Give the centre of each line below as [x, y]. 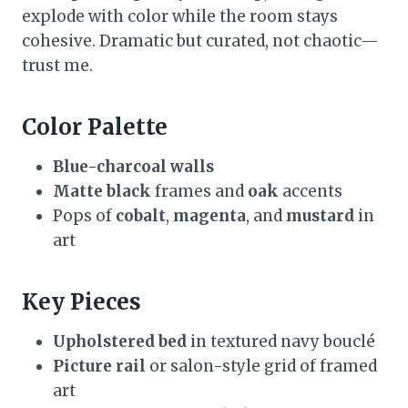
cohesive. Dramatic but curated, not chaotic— [200, 41]
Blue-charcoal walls [133, 166]
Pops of [84, 215]
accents [311, 191]
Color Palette [95, 127]
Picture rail [99, 366]
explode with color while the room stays [180, 16]
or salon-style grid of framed [261, 366]
